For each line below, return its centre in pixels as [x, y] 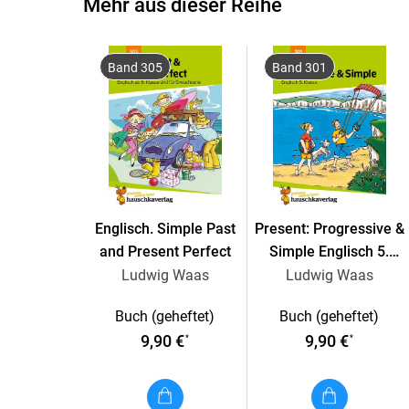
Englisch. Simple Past [165, 229]
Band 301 [299, 68]
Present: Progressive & [329, 229]
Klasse [329, 275]
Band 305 [135, 68]
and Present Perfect [165, 252]
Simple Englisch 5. [330, 252]
